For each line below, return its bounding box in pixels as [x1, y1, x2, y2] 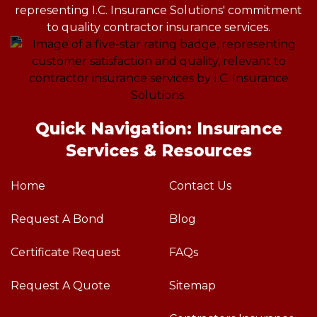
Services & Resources [65, 140, 252, 161]
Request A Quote [11, 278, 110, 292]
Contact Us [169, 178, 231, 192]
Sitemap [169, 278, 216, 292]
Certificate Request [11, 245, 121, 259]
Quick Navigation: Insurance [35, 118, 282, 139]
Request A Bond [11, 212, 104, 226]
